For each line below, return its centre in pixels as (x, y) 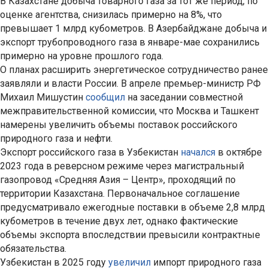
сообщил (106, 98)
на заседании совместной (185, 98)
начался (198, 153)
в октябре (239, 153)
